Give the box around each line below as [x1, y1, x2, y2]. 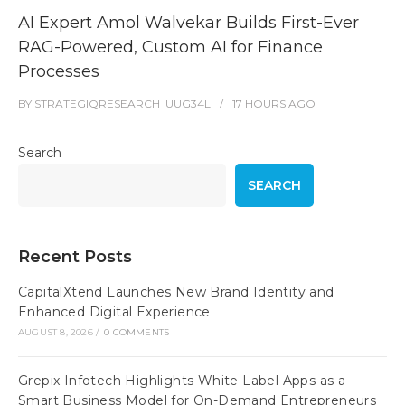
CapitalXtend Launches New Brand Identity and [18, 283, 334, 300]
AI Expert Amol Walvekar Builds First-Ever [18, 12, 359, 33]
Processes [18, 61, 99, 81]
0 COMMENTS [104, 325, 170, 338]
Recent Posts [18, 246, 132, 267]
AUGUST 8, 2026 [18, 325, 93, 338]
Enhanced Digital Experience [18, 303, 211, 320]
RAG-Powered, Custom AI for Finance [18, 36, 323, 57]
